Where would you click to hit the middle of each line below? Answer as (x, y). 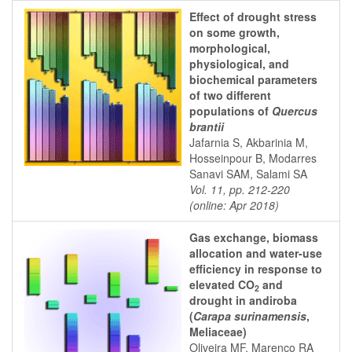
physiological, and (239, 64)
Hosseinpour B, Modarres (253, 158)
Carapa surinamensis (250, 316)
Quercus (295, 111)
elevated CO (222, 284)
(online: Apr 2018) (234, 205)
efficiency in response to (256, 269)
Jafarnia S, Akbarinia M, (249, 142)
